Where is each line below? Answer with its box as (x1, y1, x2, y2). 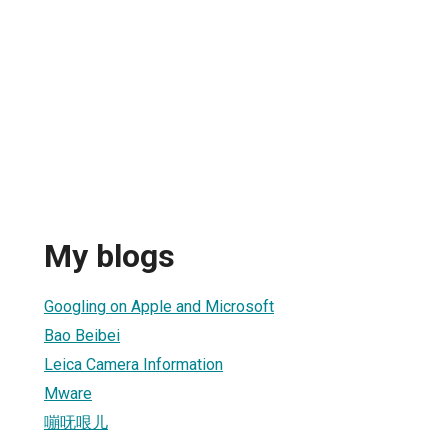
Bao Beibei (44, 325, 120, 345)
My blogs (44, 237, 175, 276)
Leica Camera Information (44, 354, 223, 374)
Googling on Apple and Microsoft (44, 296, 274, 316)
